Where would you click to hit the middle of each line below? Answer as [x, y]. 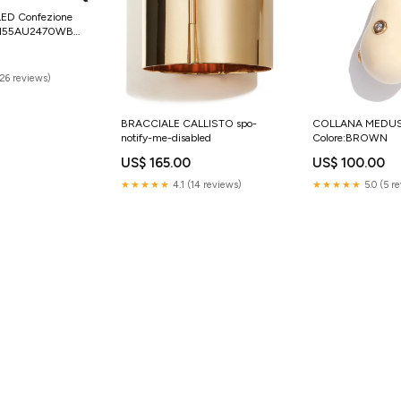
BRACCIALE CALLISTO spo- [188, 123]
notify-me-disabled [166, 137]
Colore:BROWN [350, 137]
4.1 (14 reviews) [205, 184]
